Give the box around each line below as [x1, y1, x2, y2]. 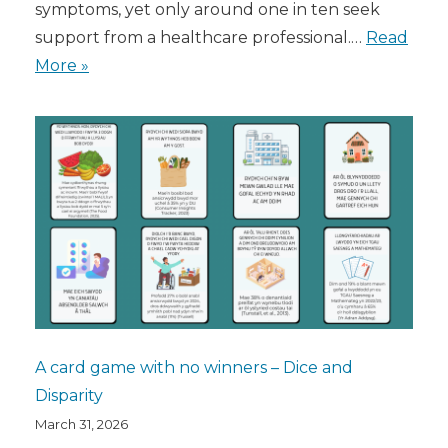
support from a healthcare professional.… [35, 28, 366, 48]
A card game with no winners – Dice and [35, 358, 353, 378]
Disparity [35, 386, 103, 406]
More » [35, 56, 89, 76]
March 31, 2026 [35, 416, 128, 433]
